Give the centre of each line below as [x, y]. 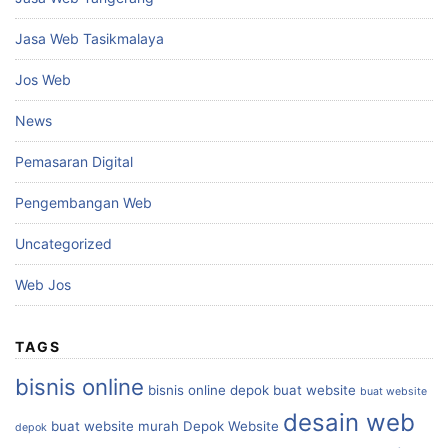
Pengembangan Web [83, 202]
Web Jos [43, 284]
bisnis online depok [208, 390]
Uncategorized [63, 243]
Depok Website [231, 426]
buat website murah [115, 426]
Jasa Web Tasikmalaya [89, 38]
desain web [349, 422]
